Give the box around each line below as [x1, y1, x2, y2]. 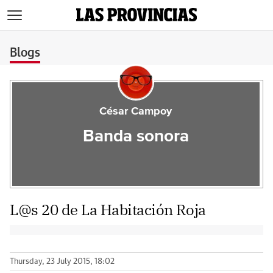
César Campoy [99, 106, 172, 117]
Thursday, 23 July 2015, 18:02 [10, 258, 115, 266]
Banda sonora [82, 128, 189, 145]
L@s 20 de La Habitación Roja [10, 200, 206, 219]
